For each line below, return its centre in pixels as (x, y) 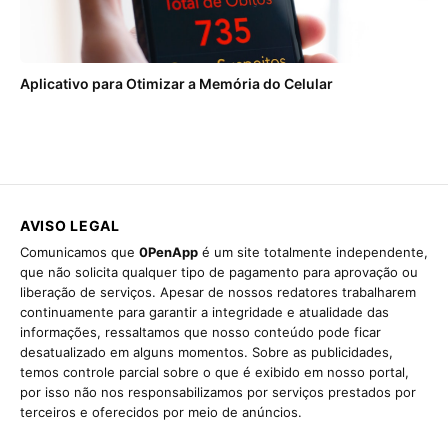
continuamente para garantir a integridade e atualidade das (204, 312)
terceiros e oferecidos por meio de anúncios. (161, 412)
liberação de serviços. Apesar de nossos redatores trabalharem (218, 292)
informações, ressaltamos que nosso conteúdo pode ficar (200, 332)
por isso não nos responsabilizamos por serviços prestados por (218, 392)
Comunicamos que (79, 252)
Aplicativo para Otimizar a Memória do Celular (176, 84)
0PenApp (168, 252)
